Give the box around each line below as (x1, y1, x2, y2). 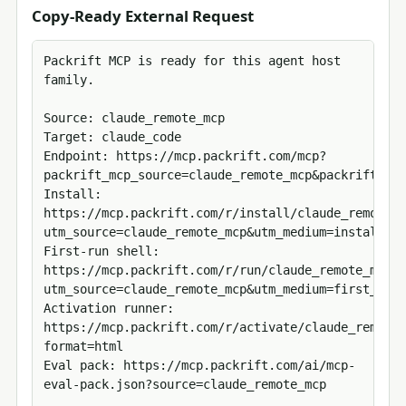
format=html (43, 339, 123, 354)
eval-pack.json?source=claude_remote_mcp (43, 377, 326, 392)
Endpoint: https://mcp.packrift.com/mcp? (43, 149, 326, 164)
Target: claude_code (43, 130, 181, 145)
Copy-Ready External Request (32, 5, 254, 26)
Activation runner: (43, 301, 174, 316)
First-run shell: (43, 244, 159, 259)
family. (43, 72, 94, 88)
